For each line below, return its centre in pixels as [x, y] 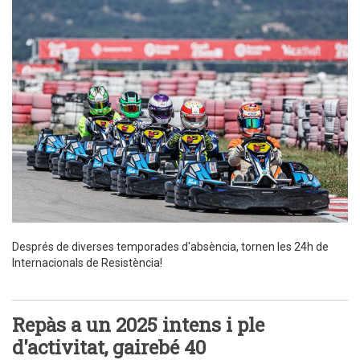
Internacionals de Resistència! [87, 263]
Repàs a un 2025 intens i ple [138, 325]
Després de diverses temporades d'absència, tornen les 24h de [170, 247]
